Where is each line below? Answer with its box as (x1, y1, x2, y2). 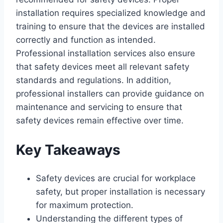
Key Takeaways (16, 141, 120, 158)
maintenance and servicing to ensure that (16, 102, 182, 112)
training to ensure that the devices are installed (16, 21, 205, 32)
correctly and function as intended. (16, 35, 156, 45)
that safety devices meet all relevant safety (16, 62, 189, 72)
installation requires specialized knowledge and (16, 8, 206, 18)
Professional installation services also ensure (16, 48, 195, 59)
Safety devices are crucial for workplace (36, 173, 196, 183)
